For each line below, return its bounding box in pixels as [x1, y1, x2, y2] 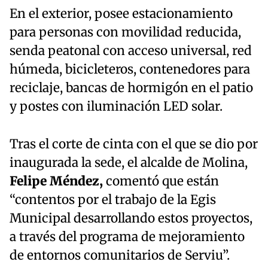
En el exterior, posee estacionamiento [10, 6, 233, 22]
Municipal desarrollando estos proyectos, [10, 211, 252, 227]
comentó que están [103, 173, 219, 190]
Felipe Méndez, [10, 173, 103, 190]
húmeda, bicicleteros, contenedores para [10, 62, 250, 78]
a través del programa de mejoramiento [10, 229, 245, 245]
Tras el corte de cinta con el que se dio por [10, 136, 258, 153]
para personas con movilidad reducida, [10, 25, 241, 41]
